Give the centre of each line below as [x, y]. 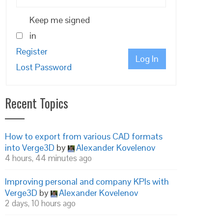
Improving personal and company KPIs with [87, 181]
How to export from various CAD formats [84, 136]
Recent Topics [37, 103]
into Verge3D [30, 148]
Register [32, 51]
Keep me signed [60, 20]
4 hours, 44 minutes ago [48, 158]
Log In [147, 59]
